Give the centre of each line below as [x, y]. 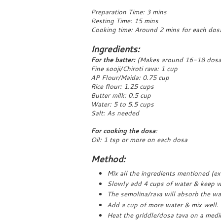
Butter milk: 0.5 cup [121, 95]
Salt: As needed [115, 113]
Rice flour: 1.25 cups [122, 87]
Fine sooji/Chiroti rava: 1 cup [134, 69]
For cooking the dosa [123, 131]
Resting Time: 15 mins [125, 21]
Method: [108, 159]
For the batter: [113, 60]
